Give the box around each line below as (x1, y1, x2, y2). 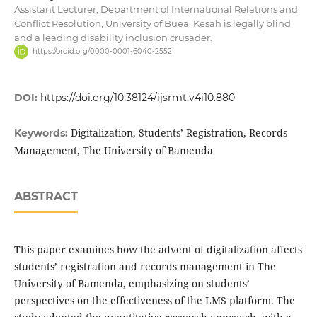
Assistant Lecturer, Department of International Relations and (13, 4, 298, 15)
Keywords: (13, 127, 71, 140)
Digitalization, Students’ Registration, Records (70, 126, 287, 140)
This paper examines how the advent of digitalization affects (13, 243, 302, 257)
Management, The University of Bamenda (13, 144, 213, 158)
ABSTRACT (13, 190, 78, 204)
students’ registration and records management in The (13, 260, 276, 274)
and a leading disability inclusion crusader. (13, 32, 212, 43)
